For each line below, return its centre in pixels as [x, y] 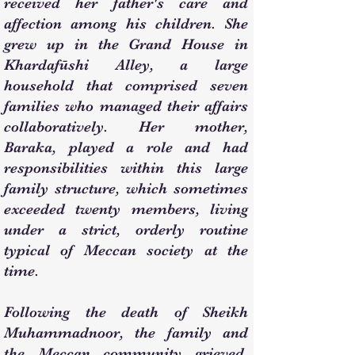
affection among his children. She [126, 24]
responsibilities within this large [126, 168]
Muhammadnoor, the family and [126, 333]
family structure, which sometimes [126, 189]
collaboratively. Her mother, [126, 127]
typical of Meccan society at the [126, 250]
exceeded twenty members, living [126, 209]
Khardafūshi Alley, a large [126, 65]
